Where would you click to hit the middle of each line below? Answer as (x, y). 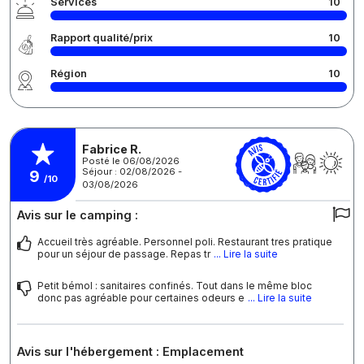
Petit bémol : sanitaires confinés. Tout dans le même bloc (175, 286)
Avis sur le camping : (78, 215)
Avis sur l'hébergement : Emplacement (130, 352)
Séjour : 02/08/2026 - (132, 171)
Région (69, 74)
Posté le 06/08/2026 (131, 160)
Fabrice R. (112, 149)
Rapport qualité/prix (102, 38)
